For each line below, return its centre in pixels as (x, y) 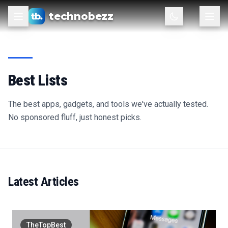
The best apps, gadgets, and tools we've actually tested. (108, 104)
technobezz (81, 16)
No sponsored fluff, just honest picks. (75, 117)
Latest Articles (44, 182)
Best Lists (38, 80)
